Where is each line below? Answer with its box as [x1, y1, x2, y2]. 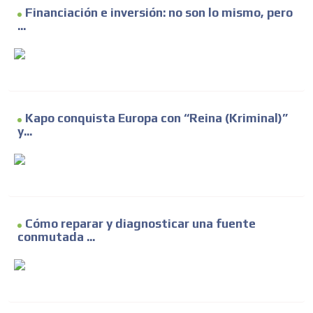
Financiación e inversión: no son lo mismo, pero [25, 6, 293, 20]
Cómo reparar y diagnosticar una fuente [25, 217, 256, 231]
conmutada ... [17, 230, 95, 245]
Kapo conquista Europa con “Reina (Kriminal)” [25, 111, 288, 126]
